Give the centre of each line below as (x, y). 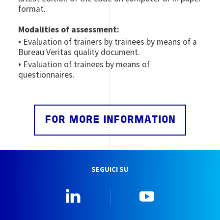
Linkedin (103, 194)
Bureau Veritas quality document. (79, 52)
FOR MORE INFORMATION (110, 120)
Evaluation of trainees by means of (87, 65)
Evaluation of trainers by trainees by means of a (110, 42)
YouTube (177, 194)
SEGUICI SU (110, 170)
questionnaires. (47, 75)
